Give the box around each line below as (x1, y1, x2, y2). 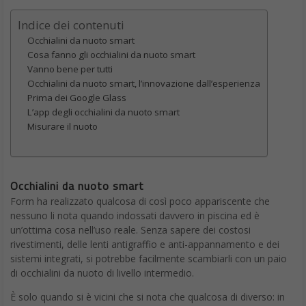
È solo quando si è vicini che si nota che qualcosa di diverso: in (10, 290, 285, 304)
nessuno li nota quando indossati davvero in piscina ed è (10, 209, 260, 223)
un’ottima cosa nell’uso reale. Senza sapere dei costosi (10, 223, 251, 237)
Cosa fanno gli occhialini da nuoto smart (27, 48, 195, 61)
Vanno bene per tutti (27, 63, 113, 76)
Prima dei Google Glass (27, 92, 126, 105)
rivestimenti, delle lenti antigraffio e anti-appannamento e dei (10, 238, 279, 251)
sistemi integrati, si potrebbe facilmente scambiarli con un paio (10, 252, 287, 266)
